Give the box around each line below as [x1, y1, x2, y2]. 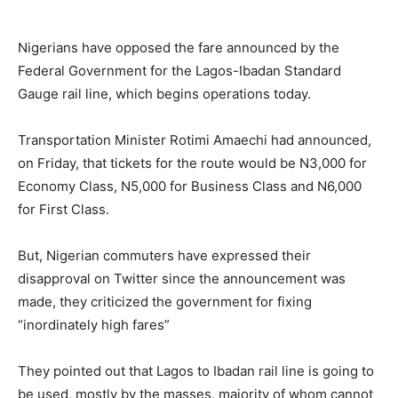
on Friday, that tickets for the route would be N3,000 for [18, 154, 367, 171]
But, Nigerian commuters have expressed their [18, 246, 311, 264]
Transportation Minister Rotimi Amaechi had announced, [18, 131, 371, 148]
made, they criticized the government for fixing [18, 292, 312, 310]
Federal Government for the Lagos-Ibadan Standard [18, 61, 341, 79]
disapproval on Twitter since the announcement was [18, 269, 346, 287]
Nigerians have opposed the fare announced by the [18, 38, 339, 56]
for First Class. [18, 200, 109, 218]
